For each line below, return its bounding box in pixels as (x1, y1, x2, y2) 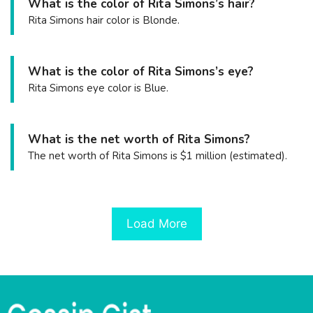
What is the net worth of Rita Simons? (28, 131, 250, 148)
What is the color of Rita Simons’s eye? (28, 64, 254, 80)
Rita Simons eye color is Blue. (28, 81, 168, 96)
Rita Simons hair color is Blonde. (28, 13, 180, 28)
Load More (126, 216, 187, 231)
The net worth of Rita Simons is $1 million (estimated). (28, 149, 287, 163)
